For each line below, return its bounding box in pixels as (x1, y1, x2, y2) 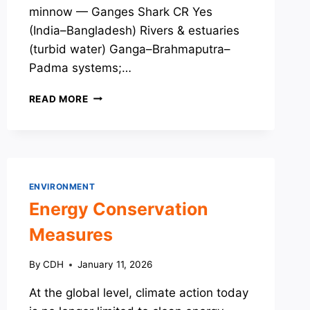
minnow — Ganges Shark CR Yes (28, 4, 212, 19)
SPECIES (87, 89, 131, 101)
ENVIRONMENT (28, 181, 95, 192)
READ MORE (28, 93, 89, 104)
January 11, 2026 (77, 259, 152, 271)
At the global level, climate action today (28, 286, 248, 300)
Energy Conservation (28, 199, 208, 220)
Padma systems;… (28, 60, 131, 75)
